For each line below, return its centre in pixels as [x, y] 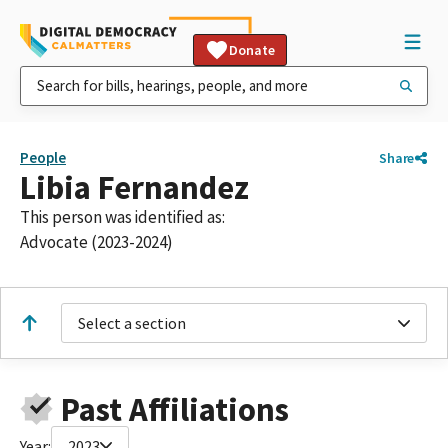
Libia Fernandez [134, 187]
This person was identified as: [122, 217]
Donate [252, 50]
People [43, 157]
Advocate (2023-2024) [96, 242]
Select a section [132, 323]
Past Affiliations [174, 409]
